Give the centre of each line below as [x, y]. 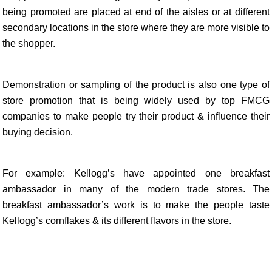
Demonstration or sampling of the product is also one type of [136, 85]
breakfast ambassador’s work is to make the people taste [136, 205]
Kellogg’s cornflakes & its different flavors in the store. [117, 221]
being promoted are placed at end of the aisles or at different [136, 12]
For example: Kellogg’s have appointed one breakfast [136, 173]
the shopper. [29, 43]
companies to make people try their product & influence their [136, 116]
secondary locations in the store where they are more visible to [136, 28]
